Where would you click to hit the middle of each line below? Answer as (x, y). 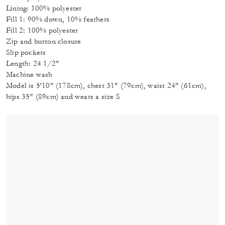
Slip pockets (26, 52)
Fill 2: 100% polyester (42, 30)
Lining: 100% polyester (44, 8)
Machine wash (29, 75)
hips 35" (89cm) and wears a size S (63, 97)
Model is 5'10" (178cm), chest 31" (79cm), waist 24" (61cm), (106, 86)
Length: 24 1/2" (33, 64)
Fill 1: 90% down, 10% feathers (58, 19)
